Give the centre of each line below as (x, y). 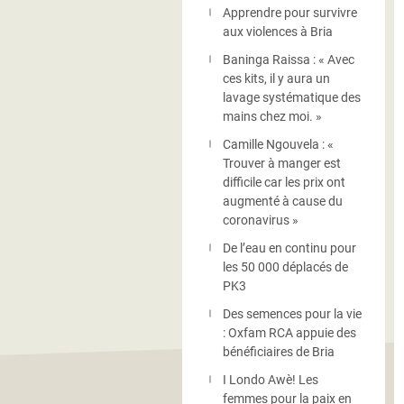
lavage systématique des (292, 97)
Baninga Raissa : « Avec (289, 60)
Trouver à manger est (282, 163)
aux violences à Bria (278, 32)
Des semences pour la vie (292, 314)
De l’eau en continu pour (289, 248)
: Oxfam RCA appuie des (289, 333)
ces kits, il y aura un (276, 78)
